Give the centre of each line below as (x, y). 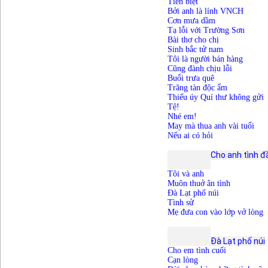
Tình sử (180, 203)
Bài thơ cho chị (193, 40)
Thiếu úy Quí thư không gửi (215, 98)
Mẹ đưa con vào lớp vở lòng (215, 212)
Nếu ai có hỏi (190, 136)
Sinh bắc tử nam (196, 50)
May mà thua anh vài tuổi (211, 126)
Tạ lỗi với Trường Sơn (206, 31)
